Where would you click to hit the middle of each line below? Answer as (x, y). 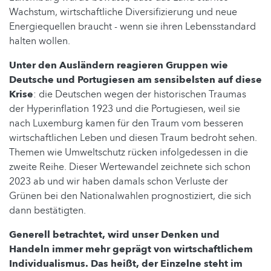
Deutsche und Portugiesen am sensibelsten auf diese (135, 80)
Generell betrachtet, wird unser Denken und (114, 234)
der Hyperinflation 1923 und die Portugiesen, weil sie (125, 109)
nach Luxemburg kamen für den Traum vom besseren (126, 123)
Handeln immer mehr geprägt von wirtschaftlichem (131, 249)
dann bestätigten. (47, 210)
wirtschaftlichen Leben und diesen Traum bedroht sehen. (133, 138)
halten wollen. (40, 41)
